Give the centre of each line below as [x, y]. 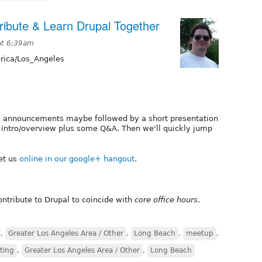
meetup [200, 233]
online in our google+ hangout [77, 158]
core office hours [166, 199]
